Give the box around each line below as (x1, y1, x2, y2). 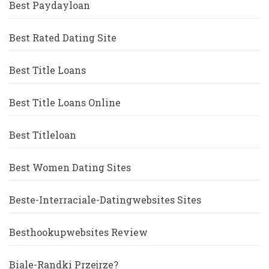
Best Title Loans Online (9, 96, 121, 109)
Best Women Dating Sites (9, 161, 131, 174)
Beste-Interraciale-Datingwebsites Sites (9, 193, 201, 207)
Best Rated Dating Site (9, 31, 116, 44)
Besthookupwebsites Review (9, 226, 148, 239)
